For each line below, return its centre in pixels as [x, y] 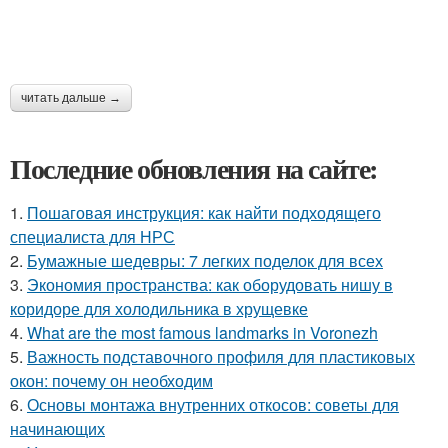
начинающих [57, 428]
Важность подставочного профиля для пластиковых [221, 356]
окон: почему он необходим [111, 380]
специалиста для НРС [92, 236]
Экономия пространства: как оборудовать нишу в [210, 284]
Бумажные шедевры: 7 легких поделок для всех [205, 260]
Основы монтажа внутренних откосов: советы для [213, 404]
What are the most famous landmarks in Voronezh [202, 332]
